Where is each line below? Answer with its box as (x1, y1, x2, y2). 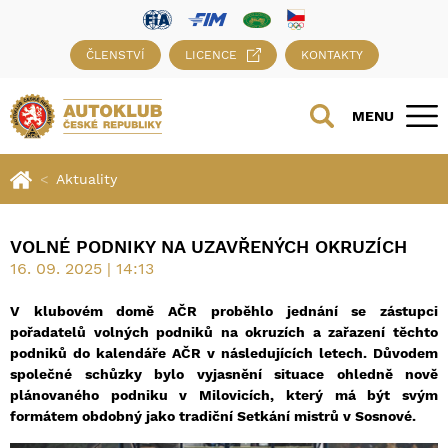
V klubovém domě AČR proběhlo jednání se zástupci (10, 303, 438, 320)
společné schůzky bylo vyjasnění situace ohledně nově (10, 366, 438, 383)
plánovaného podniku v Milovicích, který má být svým (10, 387, 438, 404)
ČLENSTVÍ (85, 48, 145, 63)
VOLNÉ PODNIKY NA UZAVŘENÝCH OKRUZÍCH (10, 236, 407, 258)
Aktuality (56, 171, 117, 188)
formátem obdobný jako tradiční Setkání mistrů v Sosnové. (10, 408, 416, 425)
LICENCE (184, 48, 237, 63)
